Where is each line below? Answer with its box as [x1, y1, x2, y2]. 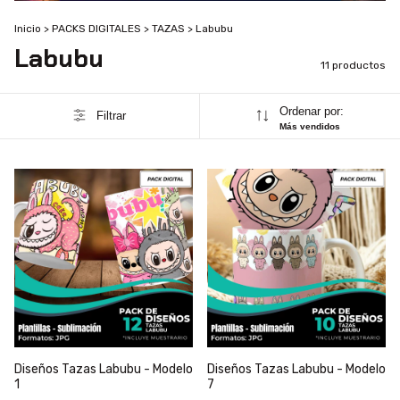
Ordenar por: [279, 104, 344, 118]
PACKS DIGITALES [52, 21, 141, 35]
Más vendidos [279, 121, 340, 131]
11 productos [321, 58, 386, 71]
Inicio [14, 21, 41, 35]
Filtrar [96, 109, 126, 123]
